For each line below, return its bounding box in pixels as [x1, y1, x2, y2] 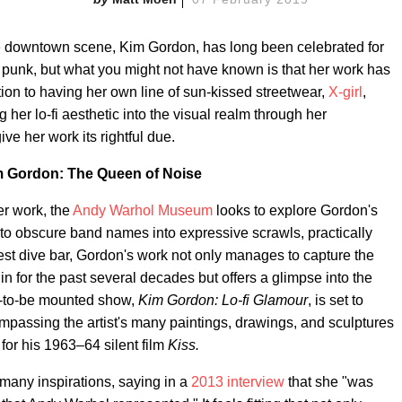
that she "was [284, 374, 373, 389]
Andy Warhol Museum [73, 203, 213, 218]
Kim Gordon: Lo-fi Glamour [138, 293, 308, 308]
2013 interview [188, 374, 284, 389]
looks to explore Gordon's [213, 203, 378, 218]
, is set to [308, 293, 363, 308]
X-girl [328, 84, 363, 100]
